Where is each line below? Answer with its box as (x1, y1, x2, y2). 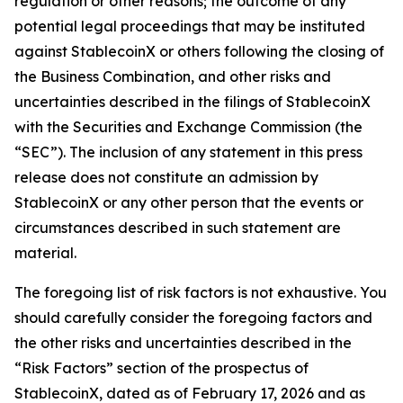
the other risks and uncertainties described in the (14, 334, 352, 352)
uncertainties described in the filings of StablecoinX (14, 93, 371, 111)
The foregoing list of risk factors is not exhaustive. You (14, 283, 387, 301)
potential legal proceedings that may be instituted (14, 17, 365, 35)
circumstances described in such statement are (14, 219, 341, 237)
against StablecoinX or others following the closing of (14, 42, 384, 60)
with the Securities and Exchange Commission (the (14, 118, 363, 136)
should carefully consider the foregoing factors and (14, 309, 372, 327)
